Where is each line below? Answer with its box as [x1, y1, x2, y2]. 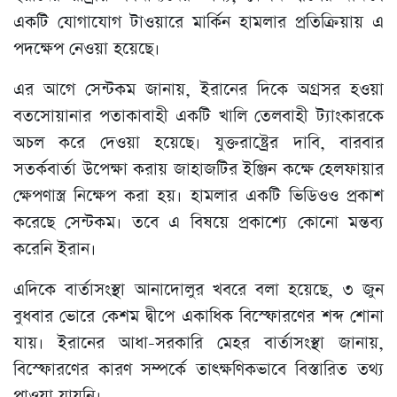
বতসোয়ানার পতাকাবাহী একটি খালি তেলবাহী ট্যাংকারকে [13, 105, 384, 129]
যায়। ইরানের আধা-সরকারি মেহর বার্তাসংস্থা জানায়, [13, 331, 384, 356]
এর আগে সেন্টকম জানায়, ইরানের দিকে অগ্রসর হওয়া [13, 78, 384, 103]
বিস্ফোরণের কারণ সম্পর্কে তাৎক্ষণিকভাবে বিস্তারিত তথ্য [13, 358, 384, 383]
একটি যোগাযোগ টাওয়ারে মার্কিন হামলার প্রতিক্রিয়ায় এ [13, 11, 384, 35]
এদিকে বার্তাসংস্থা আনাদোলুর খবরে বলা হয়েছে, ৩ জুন [13, 278, 384, 303]
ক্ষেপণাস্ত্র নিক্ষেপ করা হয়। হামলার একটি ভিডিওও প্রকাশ [13, 184, 384, 209]
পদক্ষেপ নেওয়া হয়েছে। [13, 37, 160, 62]
